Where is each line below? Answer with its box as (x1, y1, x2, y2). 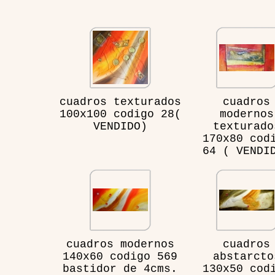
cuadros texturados (59, 96, 181, 108)
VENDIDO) (93, 120, 147, 133)
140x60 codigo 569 (63, 250, 177, 263)
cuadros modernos (66, 238, 174, 250)
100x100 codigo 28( (59, 108, 181, 120)
